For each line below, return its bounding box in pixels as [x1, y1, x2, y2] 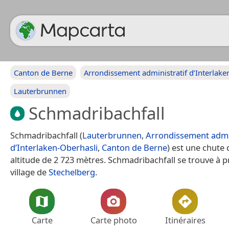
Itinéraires [165, 214, 205, 226]
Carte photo [90, 214, 137, 226]
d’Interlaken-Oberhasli [10, 141, 98, 153]
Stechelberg [49, 166, 95, 178]
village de [10, 166, 49, 178]
